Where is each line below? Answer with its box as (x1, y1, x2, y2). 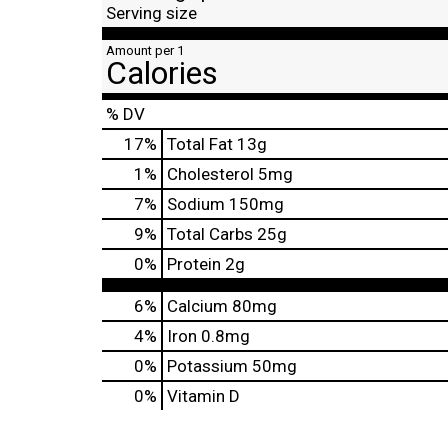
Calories (106, 54, 218, 92)
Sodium (167, 194, 225, 214)
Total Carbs (167, 224, 253, 244)
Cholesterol (167, 164, 254, 184)
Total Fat (167, 134, 233, 154)
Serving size (106, 3, 197, 23)
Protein (167, 254, 221, 274)
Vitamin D (167, 386, 240, 406)
